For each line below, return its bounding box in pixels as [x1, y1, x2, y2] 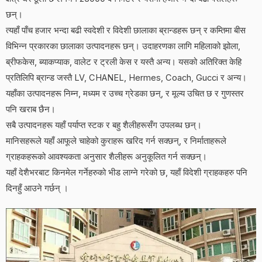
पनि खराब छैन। [6, 104, 56, 115]
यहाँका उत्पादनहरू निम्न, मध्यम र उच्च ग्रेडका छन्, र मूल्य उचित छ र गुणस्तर [6, 88, 244, 99]
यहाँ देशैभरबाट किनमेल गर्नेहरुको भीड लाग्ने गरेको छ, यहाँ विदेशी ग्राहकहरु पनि [6, 167, 247, 178]
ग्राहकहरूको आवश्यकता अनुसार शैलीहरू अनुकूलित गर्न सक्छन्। [6, 151, 207, 162]
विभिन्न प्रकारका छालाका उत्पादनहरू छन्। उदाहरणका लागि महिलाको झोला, [6, 40, 240, 51]
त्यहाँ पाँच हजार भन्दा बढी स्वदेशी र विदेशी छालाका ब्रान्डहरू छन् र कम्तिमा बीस [6, 25, 246, 36]
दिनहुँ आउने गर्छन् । [6, 182, 68, 194]
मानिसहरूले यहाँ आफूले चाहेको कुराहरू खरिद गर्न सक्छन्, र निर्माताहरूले [6, 135, 226, 146]
